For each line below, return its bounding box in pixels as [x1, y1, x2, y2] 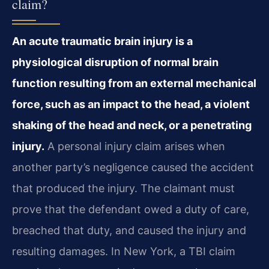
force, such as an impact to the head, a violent [12, 98, 250, 111]
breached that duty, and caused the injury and [12, 224, 246, 237]
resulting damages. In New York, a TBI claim [12, 245, 235, 258]
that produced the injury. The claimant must [12, 182, 235, 195]
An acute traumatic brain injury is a [12, 35, 193, 48]
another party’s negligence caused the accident [12, 161, 254, 174]
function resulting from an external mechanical [12, 77, 256, 90]
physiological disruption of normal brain [12, 56, 219, 69]
